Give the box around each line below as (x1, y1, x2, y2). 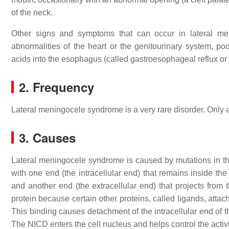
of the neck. (11, 8, 53, 17)
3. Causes (19, 129, 76, 146)
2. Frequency (19, 78, 94, 96)
